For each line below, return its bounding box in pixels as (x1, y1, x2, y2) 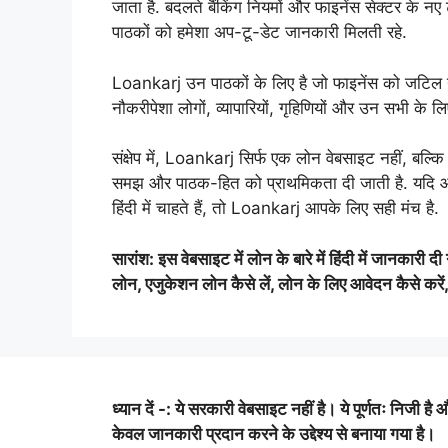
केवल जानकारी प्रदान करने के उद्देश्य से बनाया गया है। (112, 423, 435, 444)
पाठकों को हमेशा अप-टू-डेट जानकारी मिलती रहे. (112, 22, 407, 42)
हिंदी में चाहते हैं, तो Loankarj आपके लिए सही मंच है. (112, 198, 439, 218)
